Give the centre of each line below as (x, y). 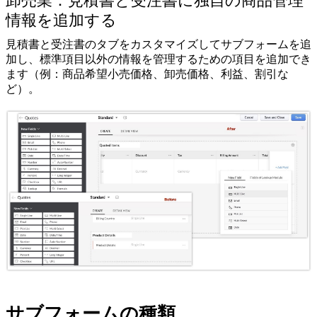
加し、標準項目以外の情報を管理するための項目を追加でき (158, 59)
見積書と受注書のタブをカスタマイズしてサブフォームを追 (158, 45)
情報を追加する (61, 21)
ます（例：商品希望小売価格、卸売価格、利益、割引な (147, 74)
